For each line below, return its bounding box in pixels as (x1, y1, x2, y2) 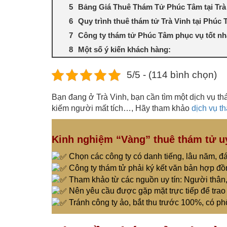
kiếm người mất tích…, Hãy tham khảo (52, 104, 192, 112)
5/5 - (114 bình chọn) (126, 69, 217, 80)
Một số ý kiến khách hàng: (78, 45, 171, 54)
